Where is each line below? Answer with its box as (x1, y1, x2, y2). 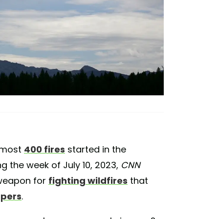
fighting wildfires (48, 175, 128, 187)
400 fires (24, 143, 65, 156)
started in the (65, 143, 126, 156)
